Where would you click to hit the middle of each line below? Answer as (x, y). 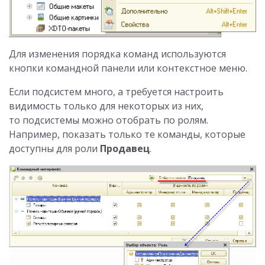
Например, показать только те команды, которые (127, 134)
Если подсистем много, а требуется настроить (116, 91)
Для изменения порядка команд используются (117, 54)
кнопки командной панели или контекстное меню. (128, 68)
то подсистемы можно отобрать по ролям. (109, 120)
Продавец (125, 148)
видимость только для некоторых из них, (106, 106)
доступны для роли (54, 148)
